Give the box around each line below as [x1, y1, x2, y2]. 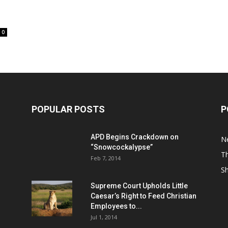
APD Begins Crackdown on [91, 133, 179, 141]
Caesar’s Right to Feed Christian [91, 192, 196, 201]
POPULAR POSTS [32, 104, 105, 115]
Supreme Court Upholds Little [91, 182, 188, 190]
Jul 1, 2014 [91, 213, 117, 221]
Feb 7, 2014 [91, 154, 121, 162]
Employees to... [91, 202, 142, 211]
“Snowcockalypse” [91, 143, 153, 152]
